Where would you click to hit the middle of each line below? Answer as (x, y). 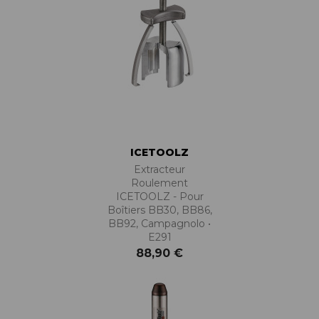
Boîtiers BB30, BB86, (159, 210)
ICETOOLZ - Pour (159, 196)
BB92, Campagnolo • (159, 223)
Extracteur (159, 169)
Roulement (159, 183)
